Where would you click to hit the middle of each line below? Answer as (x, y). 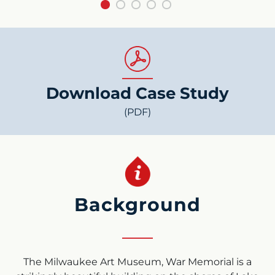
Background (137, 205)
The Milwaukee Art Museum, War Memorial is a (137, 262)
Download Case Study (137, 93)
